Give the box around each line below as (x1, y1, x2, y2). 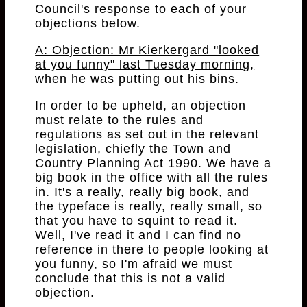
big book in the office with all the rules (35, 171, 269, 185)
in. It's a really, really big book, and (35, 185, 250, 199)
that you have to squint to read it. (35, 214, 238, 228)
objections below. (35, 16, 141, 31)
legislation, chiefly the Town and (35, 142, 232, 156)
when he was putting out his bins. (35, 72, 240, 86)
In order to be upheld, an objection (35, 99, 247, 113)
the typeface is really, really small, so (35, 199, 263, 214)
